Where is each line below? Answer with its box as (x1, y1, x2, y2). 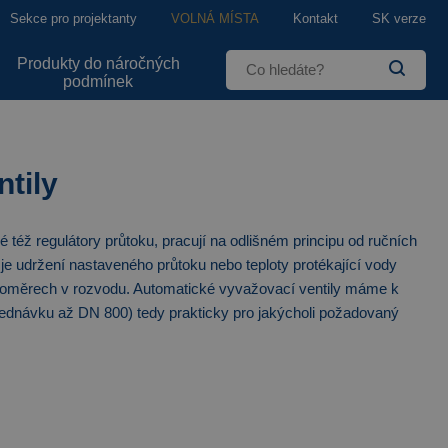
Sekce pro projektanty (10, 11, 137, 26)
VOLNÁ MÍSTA (171, 11, 259, 26)
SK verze (372, 11, 426, 26)
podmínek (63, 72, 134, 90)
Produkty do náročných (16, 54, 180, 72)
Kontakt (293, 11, 338, 26)
